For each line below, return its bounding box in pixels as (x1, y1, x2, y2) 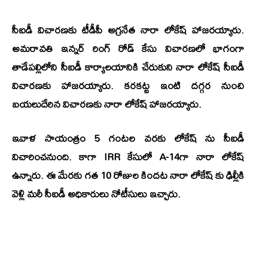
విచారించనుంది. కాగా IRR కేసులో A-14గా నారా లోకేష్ (12, 147, 244, 167)
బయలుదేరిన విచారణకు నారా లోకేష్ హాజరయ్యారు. (12, 94, 202, 114)
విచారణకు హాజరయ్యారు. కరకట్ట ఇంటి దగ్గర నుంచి (12, 75, 244, 96)
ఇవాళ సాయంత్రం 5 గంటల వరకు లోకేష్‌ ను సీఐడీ (12, 128, 244, 148)
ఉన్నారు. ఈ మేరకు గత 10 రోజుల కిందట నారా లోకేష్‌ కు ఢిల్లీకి (12, 165, 244, 185)
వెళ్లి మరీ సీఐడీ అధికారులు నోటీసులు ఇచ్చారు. (12, 184, 181, 204)
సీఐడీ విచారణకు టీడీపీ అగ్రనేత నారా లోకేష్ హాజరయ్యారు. (12, 20, 244, 40)
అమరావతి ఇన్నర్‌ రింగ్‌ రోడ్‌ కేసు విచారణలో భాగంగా (12, 38, 244, 59)
